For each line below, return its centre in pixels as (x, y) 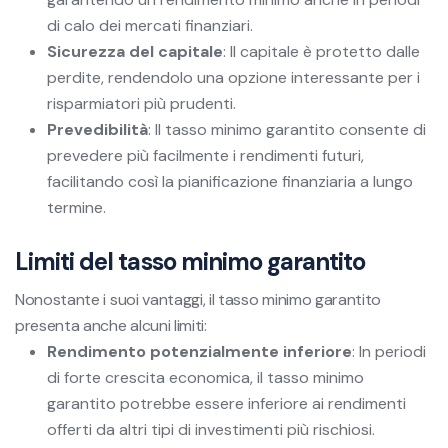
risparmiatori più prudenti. (141, 103)
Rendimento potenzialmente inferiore (199, 351)
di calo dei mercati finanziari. (150, 25)
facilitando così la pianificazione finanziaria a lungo (230, 181)
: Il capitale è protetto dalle (321, 51)
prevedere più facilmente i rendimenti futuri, (205, 155)
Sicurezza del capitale (135, 51)
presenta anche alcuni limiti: (111, 325)
